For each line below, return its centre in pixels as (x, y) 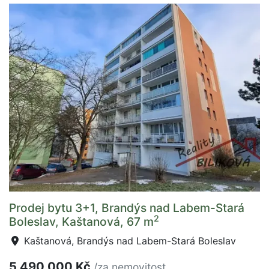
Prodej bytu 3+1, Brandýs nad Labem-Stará (127, 208)
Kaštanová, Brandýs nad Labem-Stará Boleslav (128, 241)
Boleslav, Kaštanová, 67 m (81, 222)
